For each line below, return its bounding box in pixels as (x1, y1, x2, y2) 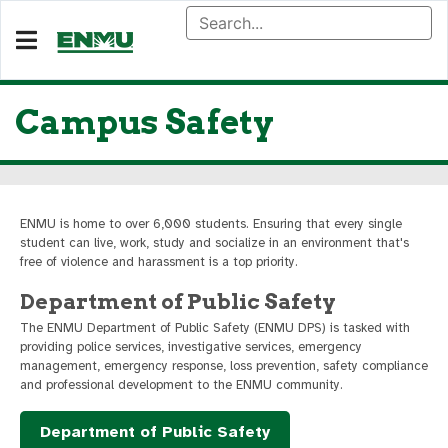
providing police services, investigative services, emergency (20, 339, 362, 356)
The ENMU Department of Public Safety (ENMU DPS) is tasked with (20, 320, 410, 337)
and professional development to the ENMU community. (20, 377, 343, 394)
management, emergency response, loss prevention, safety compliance (20, 358, 428, 375)
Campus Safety (15, 102, 274, 142)
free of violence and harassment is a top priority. (20, 254, 298, 270)
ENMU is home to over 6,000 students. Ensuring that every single (20, 216, 402, 232)
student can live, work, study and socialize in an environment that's (20, 235, 409, 251)
